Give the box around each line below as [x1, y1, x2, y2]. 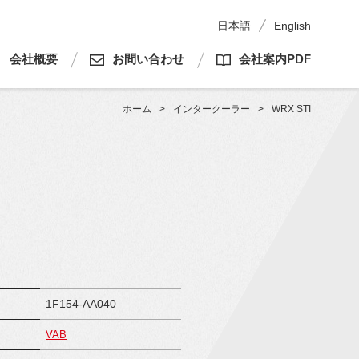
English [274, 18, 311, 32]
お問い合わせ [112, 52, 184, 67]
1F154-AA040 [46, 296, 116, 310]
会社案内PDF [239, 52, 311, 67]
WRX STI [272, 103, 311, 115]
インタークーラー [173, 103, 250, 115]
